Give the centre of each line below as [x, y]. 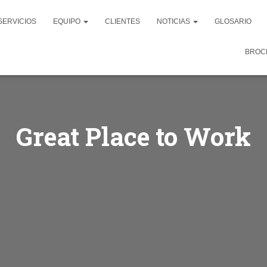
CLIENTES [122, 21]
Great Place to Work [133, 136]
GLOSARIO [233, 21]
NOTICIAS [174, 21]
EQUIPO [68, 21]
